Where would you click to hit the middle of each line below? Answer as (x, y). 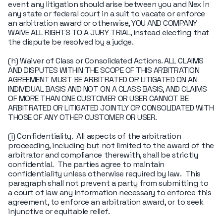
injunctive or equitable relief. (59, 211)
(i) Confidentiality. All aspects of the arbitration (95, 136)
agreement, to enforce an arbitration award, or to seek (106, 202)
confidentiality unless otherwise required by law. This (104, 174)
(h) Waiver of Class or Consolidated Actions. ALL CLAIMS (106, 61)
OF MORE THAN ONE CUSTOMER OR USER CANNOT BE (98, 98)
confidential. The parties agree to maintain (86, 164)
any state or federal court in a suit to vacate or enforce (107, 14)
